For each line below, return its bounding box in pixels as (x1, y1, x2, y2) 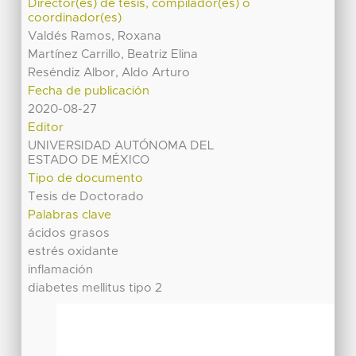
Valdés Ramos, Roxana (28, 29, 162, 42)
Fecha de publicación (28, 84, 150, 97)
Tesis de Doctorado (28, 190, 145, 203)
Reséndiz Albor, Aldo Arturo (28, 66, 191, 79)
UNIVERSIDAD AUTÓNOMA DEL (28, 139, 215, 152)
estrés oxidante (28, 245, 119, 257)
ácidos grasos (28, 226, 110, 239)
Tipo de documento (28, 172, 144, 184)
